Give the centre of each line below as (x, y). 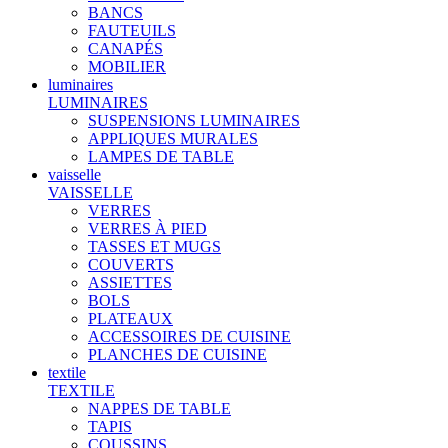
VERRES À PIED (147, 228)
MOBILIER (127, 66)
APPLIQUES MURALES (173, 138)
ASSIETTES (130, 282)
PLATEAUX (130, 318)
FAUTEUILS (132, 30)
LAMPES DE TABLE (161, 156)
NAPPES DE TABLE (159, 408)
